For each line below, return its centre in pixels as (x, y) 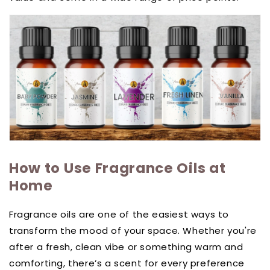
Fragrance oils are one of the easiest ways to (119, 215)
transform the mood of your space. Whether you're (133, 231)
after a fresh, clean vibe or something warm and (126, 247)
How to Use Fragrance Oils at (118, 168)
